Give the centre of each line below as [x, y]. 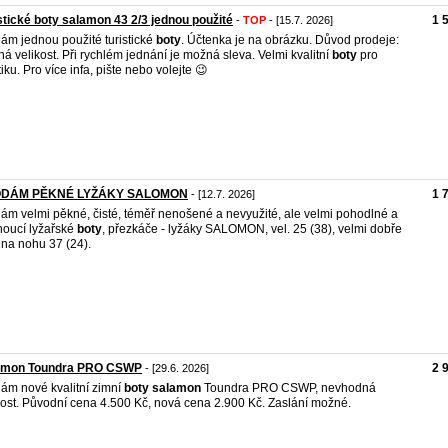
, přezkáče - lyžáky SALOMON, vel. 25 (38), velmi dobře [252, 229]
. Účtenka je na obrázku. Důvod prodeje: [290, 40]
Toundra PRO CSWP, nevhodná [288, 388]
